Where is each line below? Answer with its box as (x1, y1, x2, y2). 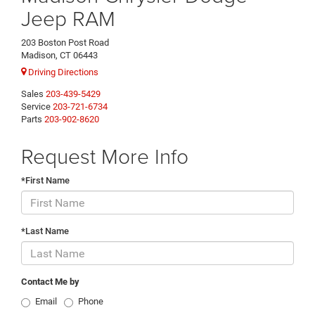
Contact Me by (21, 276, 79, 288)
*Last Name (21, 226, 69, 237)
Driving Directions (26, 67, 98, 78)
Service (21, 101, 51, 112)
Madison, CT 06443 (21, 49, 98, 60)
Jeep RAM (21, 3, 115, 32)
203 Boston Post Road (21, 37, 109, 48)
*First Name (21, 175, 70, 186)
